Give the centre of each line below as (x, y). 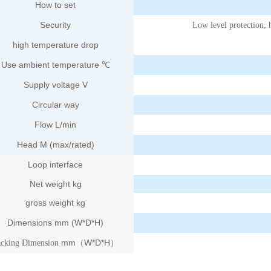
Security (56, 24)
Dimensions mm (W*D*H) (56, 222)
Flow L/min (56, 124)
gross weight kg (56, 202)
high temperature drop (55, 44)
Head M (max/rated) (55, 144)
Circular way (55, 104)
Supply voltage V (55, 84)
